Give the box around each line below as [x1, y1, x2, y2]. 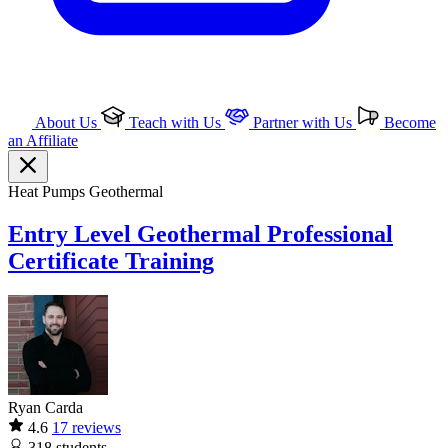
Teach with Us [125, 114, 225, 131]
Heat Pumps [8, 183, 89, 200]
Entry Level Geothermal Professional [8, 220, 393, 247]
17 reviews [52, 418, 121, 436]
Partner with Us [249, 114, 356, 131]
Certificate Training [8, 247, 214, 274]
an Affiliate [8, 132, 78, 149]
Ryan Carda [8, 398, 83, 416]
